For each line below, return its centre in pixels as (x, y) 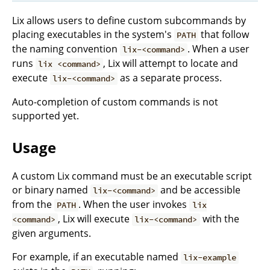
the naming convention (66, 49)
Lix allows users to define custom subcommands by (129, 21)
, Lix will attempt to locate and (171, 64)
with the (219, 219)
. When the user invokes (134, 205)
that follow (224, 35)
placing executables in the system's (93, 35)
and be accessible (199, 190)
